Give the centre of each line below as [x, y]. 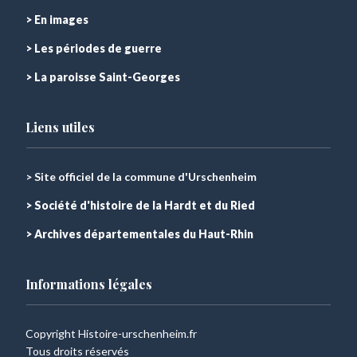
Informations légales [89, 284]
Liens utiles [60, 127]
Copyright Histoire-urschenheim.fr [111, 333]
